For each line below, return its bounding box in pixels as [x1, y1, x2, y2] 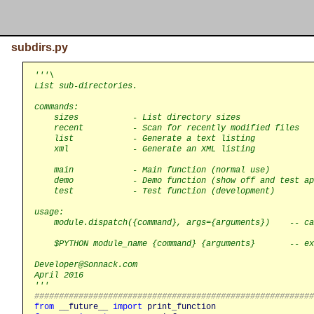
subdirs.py [11, 41, 68, 53]
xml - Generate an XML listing [34, 144, 255, 154]
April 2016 [34, 270, 83, 280]
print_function [147, 301, 216, 312]
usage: [34, 207, 64, 217]
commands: [34, 102, 78, 112]
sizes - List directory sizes [34, 112, 240, 123]
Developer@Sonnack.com [34, 259, 137, 270]
